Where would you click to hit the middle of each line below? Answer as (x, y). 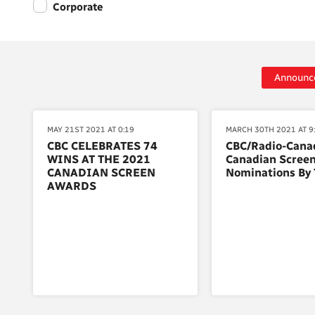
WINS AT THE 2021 (99, 159)
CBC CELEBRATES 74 (102, 146)
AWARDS (72, 186)
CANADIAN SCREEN (101, 173)
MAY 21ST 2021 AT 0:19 (91, 130)
